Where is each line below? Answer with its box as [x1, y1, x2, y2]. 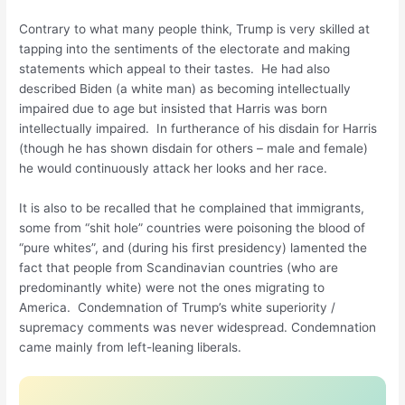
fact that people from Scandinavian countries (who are [19, 259, 339, 275]
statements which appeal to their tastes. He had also [19, 61, 331, 76]
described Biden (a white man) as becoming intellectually [19, 80, 352, 96]
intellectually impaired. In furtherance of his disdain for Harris [19, 120, 378, 136]
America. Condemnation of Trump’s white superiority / [19, 299, 336, 315]
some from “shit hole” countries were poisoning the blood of [19, 220, 366, 235]
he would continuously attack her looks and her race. [19, 160, 332, 175]
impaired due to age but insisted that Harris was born [19, 100, 328, 116]
